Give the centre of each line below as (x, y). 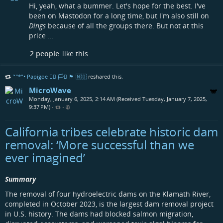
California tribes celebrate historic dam (111, 131)
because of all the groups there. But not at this (125, 25)
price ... (41, 35)
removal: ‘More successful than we (100, 144)
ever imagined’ (45, 157)
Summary (20, 179)
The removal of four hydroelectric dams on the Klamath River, (108, 194)
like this (74, 53)
